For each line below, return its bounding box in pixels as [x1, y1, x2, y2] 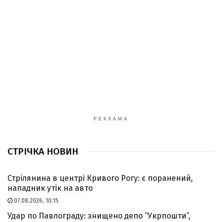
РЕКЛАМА [93, 116, 129, 122]
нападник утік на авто [7, 183, 93, 193]
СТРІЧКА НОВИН [7, 146, 78, 158]
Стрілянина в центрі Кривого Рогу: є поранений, [7, 173, 193, 183]
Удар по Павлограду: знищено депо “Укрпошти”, [7, 211, 190, 221]
